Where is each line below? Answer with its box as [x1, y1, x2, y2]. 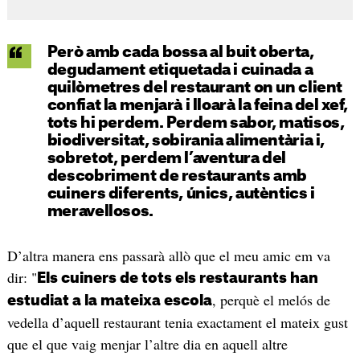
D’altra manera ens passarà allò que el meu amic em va [6, 245, 330, 265]
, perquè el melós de [211, 289, 330, 309]
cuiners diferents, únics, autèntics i [47, 186, 315, 202]
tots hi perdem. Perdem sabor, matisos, [47, 115, 345, 131]
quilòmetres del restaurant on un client [47, 80, 343, 96]
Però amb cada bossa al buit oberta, [47, 44, 314, 60]
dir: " [6, 267, 37, 287]
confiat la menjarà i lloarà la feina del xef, [47, 97, 348, 113]
